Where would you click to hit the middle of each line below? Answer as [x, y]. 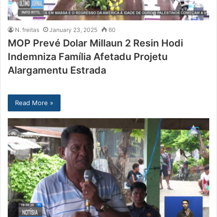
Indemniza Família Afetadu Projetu [88, 57]
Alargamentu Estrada [57, 70]
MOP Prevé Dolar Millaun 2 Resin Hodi [95, 43]
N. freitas [27, 30]
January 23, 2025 [73, 30]
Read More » [34, 103]
